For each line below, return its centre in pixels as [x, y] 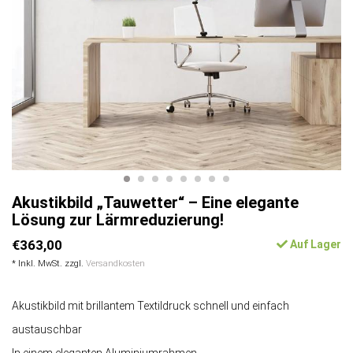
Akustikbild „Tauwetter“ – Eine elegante [155, 203]
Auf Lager [314, 245]
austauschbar [47, 330]
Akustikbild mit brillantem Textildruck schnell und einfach [150, 306]
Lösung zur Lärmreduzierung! [118, 220]
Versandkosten [115, 264]
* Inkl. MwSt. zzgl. [49, 264]
